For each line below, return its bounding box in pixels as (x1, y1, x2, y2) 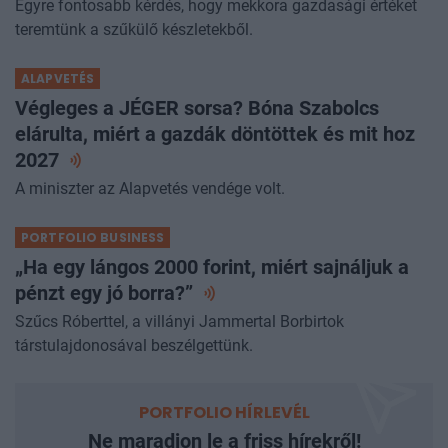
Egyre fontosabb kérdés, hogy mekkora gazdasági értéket (15, 14, 417, 34)
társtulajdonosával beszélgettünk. (15, 354, 253, 374)
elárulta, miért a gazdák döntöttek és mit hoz (15, 140, 415, 165)
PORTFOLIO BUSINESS (21, 247, 165, 265)
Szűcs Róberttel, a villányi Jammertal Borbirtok (15, 330, 344, 350)
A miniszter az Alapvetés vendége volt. (15, 197, 285, 217)
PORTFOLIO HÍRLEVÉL (138, 419, 310, 443)
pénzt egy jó (15, 299, 128, 324)
